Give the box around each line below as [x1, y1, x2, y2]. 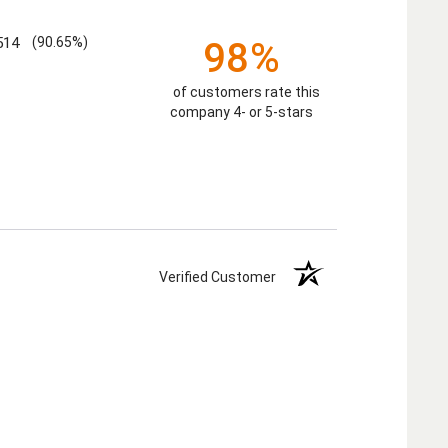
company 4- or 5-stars [170, 104, 313, 120]
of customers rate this [173, 84, 320, 100]
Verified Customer [158, 269, 285, 286]
